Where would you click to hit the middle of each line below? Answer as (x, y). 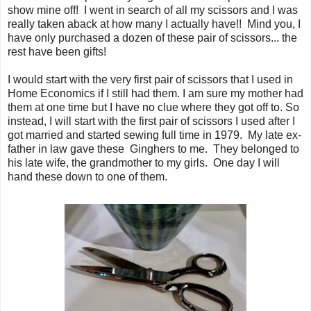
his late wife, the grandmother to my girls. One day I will (144, 162)
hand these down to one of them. (87, 176)
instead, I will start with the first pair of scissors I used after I (151, 121)
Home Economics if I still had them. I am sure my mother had (155, 93)
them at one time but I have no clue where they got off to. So (153, 107)
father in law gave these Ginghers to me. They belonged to (153, 149)
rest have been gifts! (57, 51)
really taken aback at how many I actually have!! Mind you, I (154, 24)
